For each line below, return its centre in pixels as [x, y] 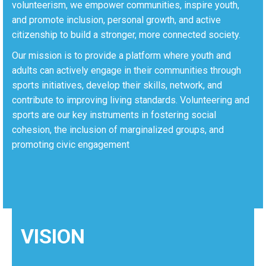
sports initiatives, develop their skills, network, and [117, 85]
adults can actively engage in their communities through [126, 70]
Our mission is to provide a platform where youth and [121, 56]
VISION [53, 236]
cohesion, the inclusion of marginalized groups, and [118, 130]
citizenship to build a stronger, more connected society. [126, 35]
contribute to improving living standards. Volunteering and [131, 100]
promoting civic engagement [71, 145]
